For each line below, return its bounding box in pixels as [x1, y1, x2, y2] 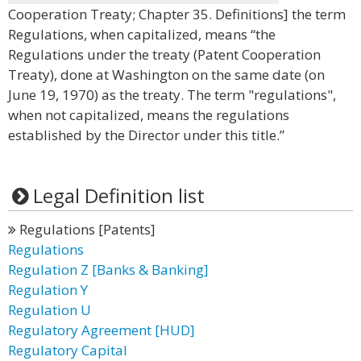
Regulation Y [8, 280, 88, 299]
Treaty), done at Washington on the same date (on [8, 65, 325, 84]
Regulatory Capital [8, 341, 127, 359]
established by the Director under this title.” [8, 126, 284, 144]
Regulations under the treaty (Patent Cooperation [8, 45, 321, 64]
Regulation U [8, 301, 91, 319]
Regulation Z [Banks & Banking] [8, 260, 209, 279]
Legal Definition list [32, 182, 205, 209]
